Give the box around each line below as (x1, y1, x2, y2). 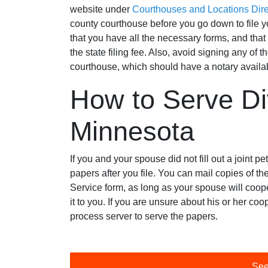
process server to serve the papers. (70, 211, 218, 221)
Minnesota (70, 116, 194, 146)
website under (70, 4, 132, 14)
